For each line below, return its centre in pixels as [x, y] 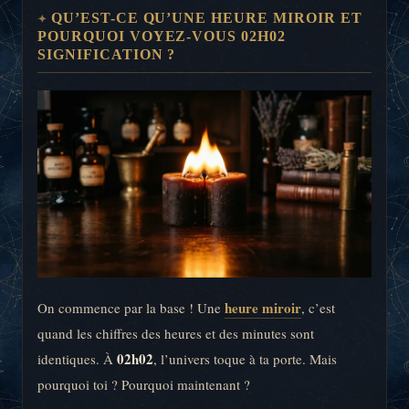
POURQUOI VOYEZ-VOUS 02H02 [162, 36]
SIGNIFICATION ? [107, 54]
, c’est [318, 307]
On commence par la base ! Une [131, 307]
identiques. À [77, 358]
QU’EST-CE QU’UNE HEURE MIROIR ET [206, 17]
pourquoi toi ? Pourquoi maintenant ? [144, 384]
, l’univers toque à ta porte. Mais [245, 358]
